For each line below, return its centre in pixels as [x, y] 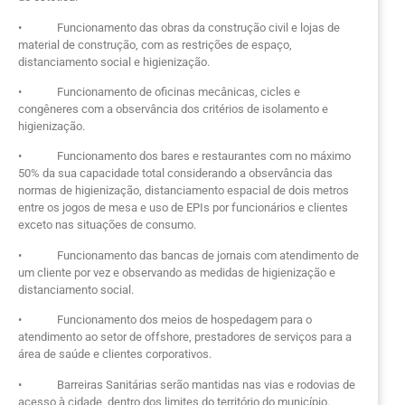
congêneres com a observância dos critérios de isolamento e [173, 108]
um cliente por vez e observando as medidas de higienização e [177, 272]
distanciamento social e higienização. [114, 61]
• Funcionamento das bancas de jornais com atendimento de [188, 255]
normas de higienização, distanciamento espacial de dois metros [184, 191]
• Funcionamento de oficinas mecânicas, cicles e [159, 91]
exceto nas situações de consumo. [107, 225]
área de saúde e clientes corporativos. [115, 354]
